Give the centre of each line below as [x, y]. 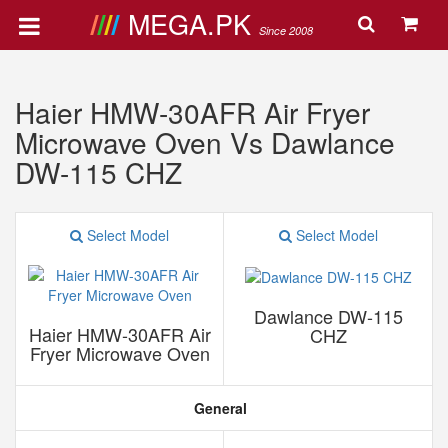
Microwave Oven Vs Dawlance [205, 142]
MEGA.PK [193, 23]
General [218, 408]
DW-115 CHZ [98, 172]
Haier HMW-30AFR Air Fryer [192, 112]
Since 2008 [285, 30]
